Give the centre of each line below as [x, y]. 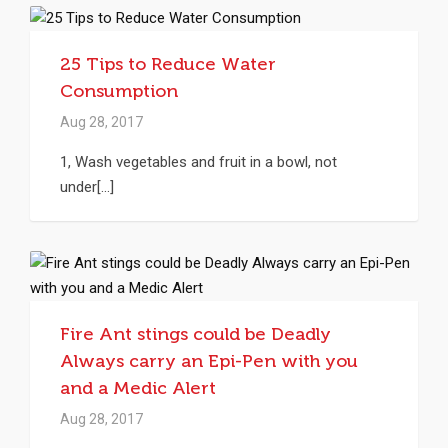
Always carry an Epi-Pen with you [209, 360]
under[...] [87, 186]
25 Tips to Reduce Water [168, 63]
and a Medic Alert [138, 387]
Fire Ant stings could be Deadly [195, 333]
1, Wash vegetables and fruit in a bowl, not [198, 161]
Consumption [119, 90]
